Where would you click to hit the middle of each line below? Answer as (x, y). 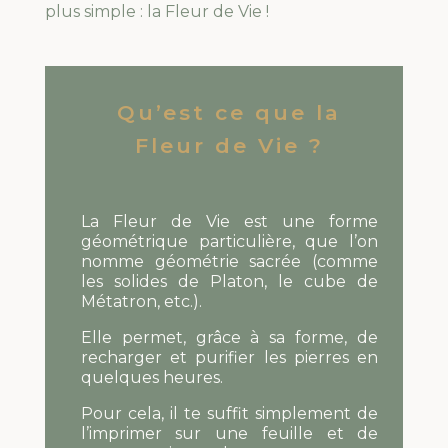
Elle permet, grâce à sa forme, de (229, 338)
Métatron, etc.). (141, 302)
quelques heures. (151, 378)
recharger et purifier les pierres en (229, 358)
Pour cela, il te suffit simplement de (229, 414)
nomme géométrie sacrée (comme (229, 262)
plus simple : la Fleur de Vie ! (156, 12)
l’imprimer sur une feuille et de (229, 434)
